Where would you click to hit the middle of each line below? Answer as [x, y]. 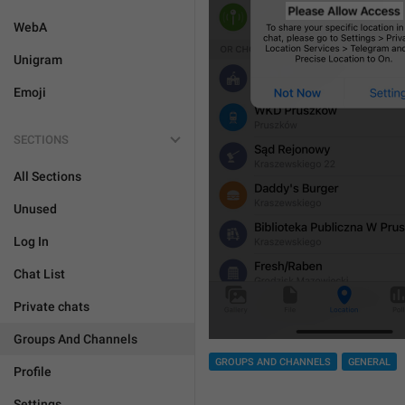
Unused [35, 209]
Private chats [52, 306]
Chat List [39, 274]
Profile [33, 372]
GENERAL [369, 362]
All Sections [47, 176]
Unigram [38, 60]
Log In [31, 241]
